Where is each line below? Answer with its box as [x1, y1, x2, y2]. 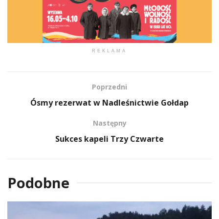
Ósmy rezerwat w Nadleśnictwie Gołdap [30, 97, 189, 108]
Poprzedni [92, 82, 127, 91]
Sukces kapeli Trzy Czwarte [55, 133, 164, 144]
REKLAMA [92, 48, 127, 53]
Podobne [7, 173, 69, 192]
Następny [92, 118, 127, 128]
